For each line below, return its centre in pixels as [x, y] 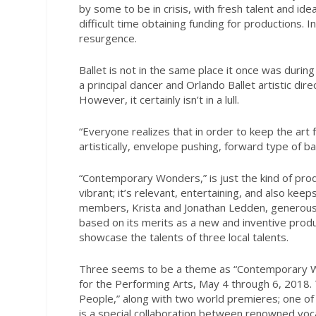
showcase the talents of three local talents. [183, 237]
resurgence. [108, 38]
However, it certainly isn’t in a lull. [159, 100]
